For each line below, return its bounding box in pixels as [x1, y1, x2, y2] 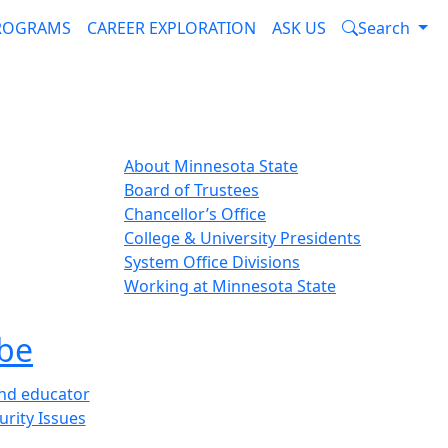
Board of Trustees [124, 178, 259, 201]
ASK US [272, 17, 327, 39]
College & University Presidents [124, 226, 361, 249]
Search [358, 17, 411, 39]
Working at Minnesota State [124, 274, 336, 297]
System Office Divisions [124, 250, 300, 273]
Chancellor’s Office [124, 202, 266, 225]
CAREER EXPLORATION [87, 17, 257, 39]
